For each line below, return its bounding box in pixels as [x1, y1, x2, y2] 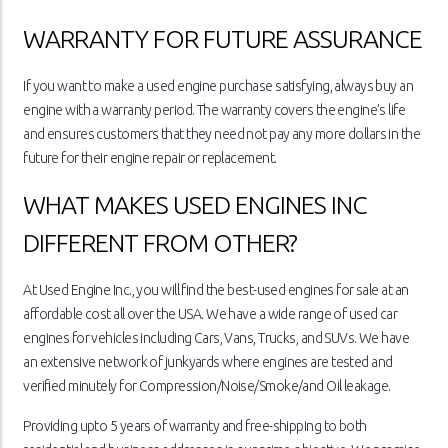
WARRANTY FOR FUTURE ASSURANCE [23, 25, 423, 54]
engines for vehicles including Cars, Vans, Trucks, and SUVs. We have [23, 330, 410, 347]
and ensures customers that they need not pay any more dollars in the [23, 126, 421, 143]
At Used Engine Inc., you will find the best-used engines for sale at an [23, 282, 409, 299]
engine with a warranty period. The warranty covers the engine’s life [23, 102, 406, 119]
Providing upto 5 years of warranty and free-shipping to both [23, 418, 367, 435]
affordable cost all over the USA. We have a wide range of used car [23, 306, 398, 323]
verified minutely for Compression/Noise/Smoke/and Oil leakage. [23, 378, 391, 395]
